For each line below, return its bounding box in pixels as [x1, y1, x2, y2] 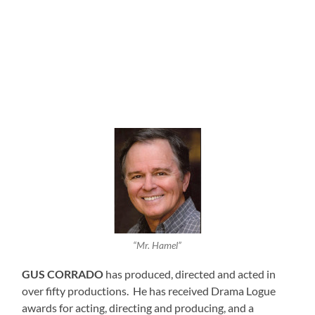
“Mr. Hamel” [133, 240, 182, 252]
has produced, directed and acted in [103, 267, 276, 281]
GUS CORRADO [22, 267, 104, 281]
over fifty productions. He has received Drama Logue [22, 284, 276, 298]
